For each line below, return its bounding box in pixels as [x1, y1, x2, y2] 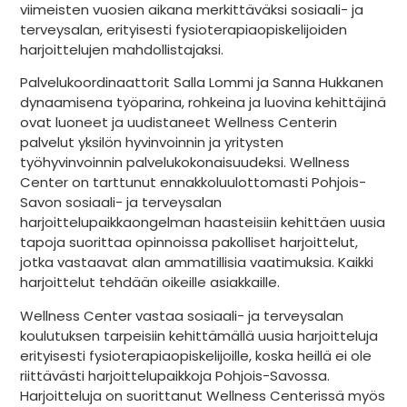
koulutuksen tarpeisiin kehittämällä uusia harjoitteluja [20, 325, 378, 345]
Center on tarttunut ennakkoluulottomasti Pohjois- [20, 173, 366, 193]
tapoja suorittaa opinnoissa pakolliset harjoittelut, [20, 233, 358, 253]
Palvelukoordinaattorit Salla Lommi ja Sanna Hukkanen [20, 73, 383, 93]
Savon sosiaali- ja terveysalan [20, 193, 222, 213]
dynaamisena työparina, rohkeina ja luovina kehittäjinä [20, 93, 386, 113]
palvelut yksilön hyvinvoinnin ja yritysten [20, 133, 283, 153]
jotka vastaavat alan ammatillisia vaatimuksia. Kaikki [20, 253, 373, 273]
